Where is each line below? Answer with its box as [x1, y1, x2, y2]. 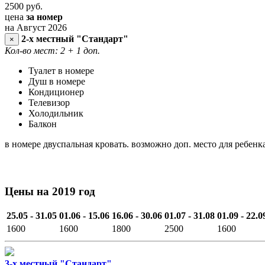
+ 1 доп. [67, 45, 100, 56]
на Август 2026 [5, 22, 67, 33]
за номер [26, 11, 63, 22]
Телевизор [28, 97, 70, 108]
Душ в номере [28, 76, 85, 86]
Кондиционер [28, 86, 84, 97]
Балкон [28, 118, 57, 129]
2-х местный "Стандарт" [21, 33, 128, 44]
